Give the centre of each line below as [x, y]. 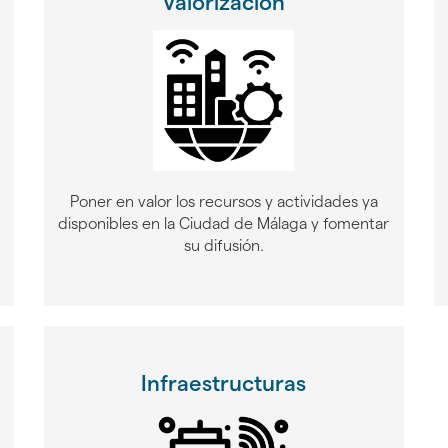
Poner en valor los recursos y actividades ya [223, 201]
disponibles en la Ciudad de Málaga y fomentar [224, 223]
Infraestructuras [224, 382]
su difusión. [223, 245]
